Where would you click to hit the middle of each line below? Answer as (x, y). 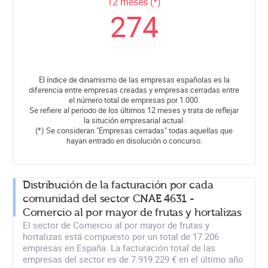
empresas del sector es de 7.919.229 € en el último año (133, 259)
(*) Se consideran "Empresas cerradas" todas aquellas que (134, 130)
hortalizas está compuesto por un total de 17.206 (121, 236)
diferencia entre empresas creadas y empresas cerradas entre (134, 89)
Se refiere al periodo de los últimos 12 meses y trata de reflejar (134, 110)
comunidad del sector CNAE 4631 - (109, 199)
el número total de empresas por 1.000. (134, 100)
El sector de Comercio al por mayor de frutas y (116, 225)
